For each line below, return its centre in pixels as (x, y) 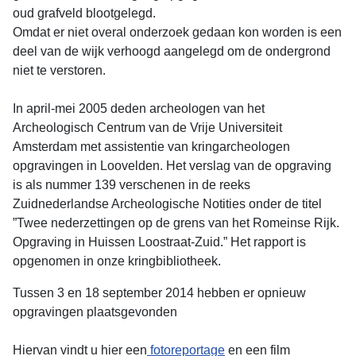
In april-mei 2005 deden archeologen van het (139, 109)
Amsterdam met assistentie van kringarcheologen (151, 147)
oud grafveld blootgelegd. (84, 14)
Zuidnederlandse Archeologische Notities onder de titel (167, 204)
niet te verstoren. (59, 71)
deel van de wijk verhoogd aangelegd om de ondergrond (172, 52)
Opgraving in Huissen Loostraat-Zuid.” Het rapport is (159, 242)
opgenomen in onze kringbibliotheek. (117, 261)
